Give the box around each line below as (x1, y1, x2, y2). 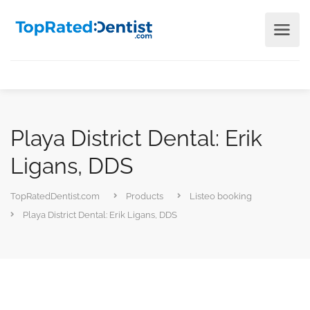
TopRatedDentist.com (10, 191, 100, 201)
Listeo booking (190, 191, 252, 201)
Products (126, 191, 163, 201)
